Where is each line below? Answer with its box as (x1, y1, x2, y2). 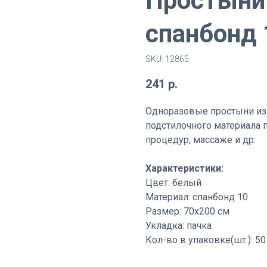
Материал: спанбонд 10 (145, 191, 248, 203)
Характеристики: (145, 163, 223, 174)
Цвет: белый (145, 177, 201, 188)
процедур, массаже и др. (145, 134, 256, 145)
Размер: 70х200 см (145, 206, 229, 217)
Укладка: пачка (145, 220, 212, 231)
